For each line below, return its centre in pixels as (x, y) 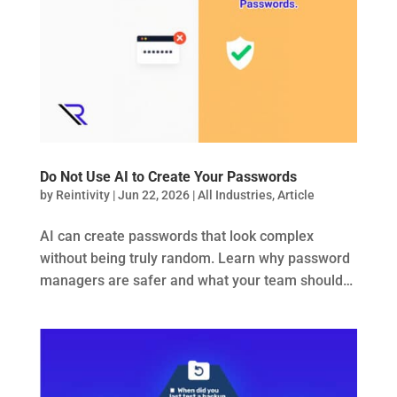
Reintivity (82, 195)
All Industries (234, 195)
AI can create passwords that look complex (176, 236)
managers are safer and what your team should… (196, 280)
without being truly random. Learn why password (195, 258)
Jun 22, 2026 (153, 195)
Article (296, 195)
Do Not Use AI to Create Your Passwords (168, 176)
